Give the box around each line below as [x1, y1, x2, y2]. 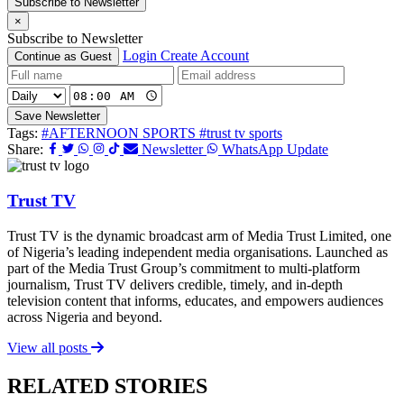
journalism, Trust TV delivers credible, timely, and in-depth [7, 276, 343, 292]
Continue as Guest [14, 50, 112, 64]
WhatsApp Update [218, 142, 328, 158]
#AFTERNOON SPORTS [41, 125, 199, 142]
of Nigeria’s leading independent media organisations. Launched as [7, 243, 388, 260]
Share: [7, 142, 43, 158]
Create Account [161, 48, 249, 64]
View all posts [7, 339, 91, 355]
